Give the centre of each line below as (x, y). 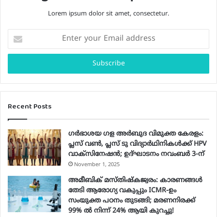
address (19, 64)
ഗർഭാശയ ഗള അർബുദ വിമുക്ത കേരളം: (136, 134)
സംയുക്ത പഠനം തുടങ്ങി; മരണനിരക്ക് (132, 201)
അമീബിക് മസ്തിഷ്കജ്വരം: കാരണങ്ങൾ (135, 181)
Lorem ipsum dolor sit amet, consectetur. (108, 14)
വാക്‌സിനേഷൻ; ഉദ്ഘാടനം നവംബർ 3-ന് (136, 155)
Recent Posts (30, 106)
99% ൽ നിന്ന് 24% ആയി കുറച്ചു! (121, 211)
